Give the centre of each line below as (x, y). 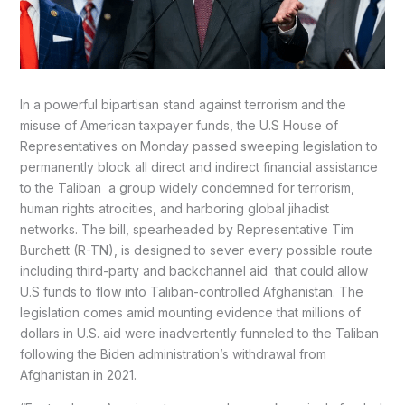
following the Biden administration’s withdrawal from (173, 354)
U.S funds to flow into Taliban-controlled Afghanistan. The (191, 292)
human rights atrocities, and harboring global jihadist (174, 209)
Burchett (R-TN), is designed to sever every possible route (196, 250)
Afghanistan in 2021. (78, 375)
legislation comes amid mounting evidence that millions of (190, 313)
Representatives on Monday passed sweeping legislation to (198, 146)
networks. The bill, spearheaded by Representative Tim (186, 230)
